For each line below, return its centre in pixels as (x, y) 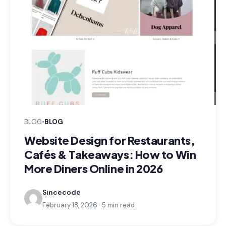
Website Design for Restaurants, (110, 140)
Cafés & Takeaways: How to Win (110, 154)
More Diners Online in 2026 (94, 168)
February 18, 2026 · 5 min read (89, 205)
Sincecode (62, 192)
